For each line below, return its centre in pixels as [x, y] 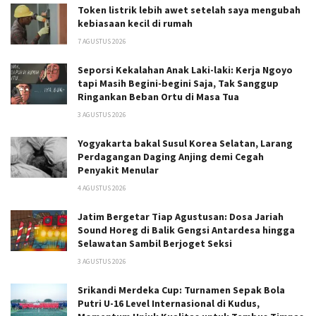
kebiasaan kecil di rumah [135, 24]
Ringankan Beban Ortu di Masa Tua [158, 97]
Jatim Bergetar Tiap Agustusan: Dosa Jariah [181, 217]
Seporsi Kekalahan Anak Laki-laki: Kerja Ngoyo [185, 70]
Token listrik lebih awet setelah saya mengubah [189, 10]
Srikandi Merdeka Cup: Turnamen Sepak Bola [181, 290]
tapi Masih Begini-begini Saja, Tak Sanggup [178, 84]
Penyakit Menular [118, 170]
